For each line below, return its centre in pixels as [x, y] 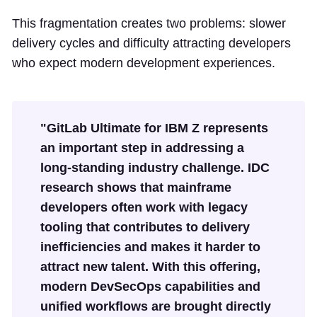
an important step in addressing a [142, 148]
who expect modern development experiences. [144, 63]
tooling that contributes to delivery [145, 227]
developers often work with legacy [144, 208]
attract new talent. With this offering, [150, 267]
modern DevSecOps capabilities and [150, 287]
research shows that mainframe [136, 188]
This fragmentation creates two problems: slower [149, 24]
